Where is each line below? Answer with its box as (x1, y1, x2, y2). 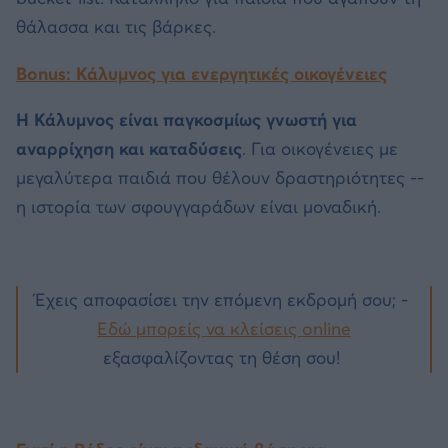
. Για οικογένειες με (242, 138, 398, 161)
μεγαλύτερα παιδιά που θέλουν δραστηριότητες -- (16, 167, 424, 190)
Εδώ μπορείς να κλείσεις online (97, 318, 351, 341)
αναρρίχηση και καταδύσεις (16, 138, 242, 161)
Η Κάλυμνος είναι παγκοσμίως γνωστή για (16, 109, 357, 132)
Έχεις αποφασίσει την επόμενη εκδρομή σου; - (35, 289, 413, 312)
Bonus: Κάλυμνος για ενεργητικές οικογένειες (16, 62, 387, 85)
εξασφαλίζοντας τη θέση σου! (103, 347, 345, 370)
